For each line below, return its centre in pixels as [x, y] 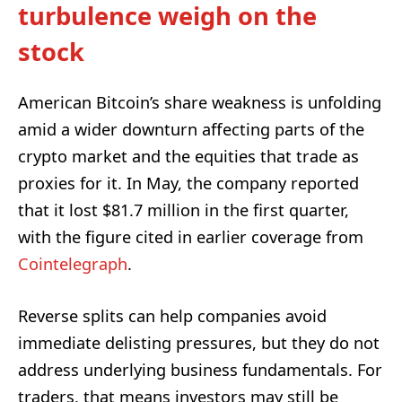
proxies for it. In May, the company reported [188, 183]
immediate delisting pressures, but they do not [199, 342]
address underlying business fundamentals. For [200, 369]
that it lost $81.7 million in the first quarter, [184, 210]
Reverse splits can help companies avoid [172, 315]
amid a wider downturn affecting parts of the [191, 129]
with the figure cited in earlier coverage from [191, 236]
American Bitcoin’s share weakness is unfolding [200, 102]
